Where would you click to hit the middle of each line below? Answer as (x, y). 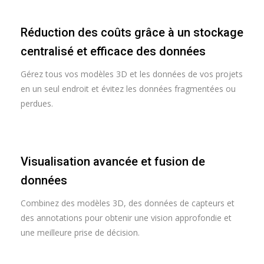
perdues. (37, 103)
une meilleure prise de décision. (80, 232)
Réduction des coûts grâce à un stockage (132, 32)
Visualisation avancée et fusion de (113, 161)
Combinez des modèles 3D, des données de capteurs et (128, 203)
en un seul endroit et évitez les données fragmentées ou (128, 89)
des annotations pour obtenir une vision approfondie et (126, 218)
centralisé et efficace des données (113, 51)
